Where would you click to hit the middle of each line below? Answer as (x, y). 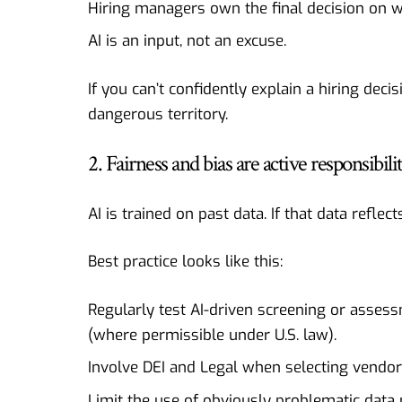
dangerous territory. (158, 114)
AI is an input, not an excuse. (187, 41)
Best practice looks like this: (185, 262)
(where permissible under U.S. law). (212, 335)
